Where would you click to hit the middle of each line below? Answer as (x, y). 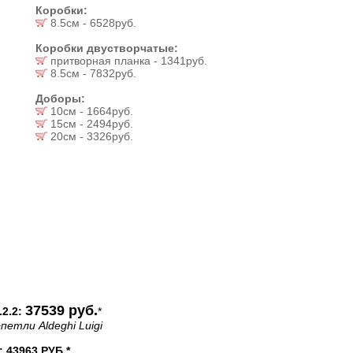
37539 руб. (61, 310)
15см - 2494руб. (90, 124)
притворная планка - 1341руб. (127, 61)
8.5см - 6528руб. (92, 23)
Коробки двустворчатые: (107, 48)
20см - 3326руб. (90, 136)
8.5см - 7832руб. (92, 73)
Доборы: (60, 98)
